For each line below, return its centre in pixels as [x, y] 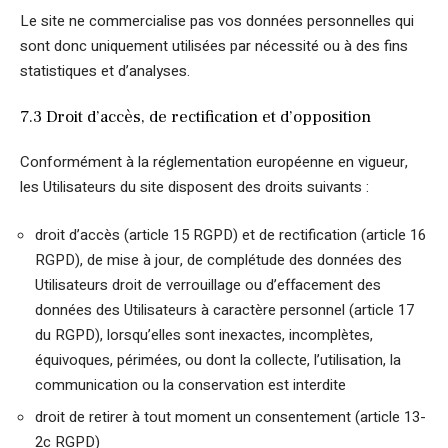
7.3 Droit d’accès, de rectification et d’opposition [195, 116]
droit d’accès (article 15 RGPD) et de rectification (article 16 [230, 234]
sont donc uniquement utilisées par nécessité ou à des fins [214, 46]
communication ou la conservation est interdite [190, 384]
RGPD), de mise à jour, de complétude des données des [218, 259]
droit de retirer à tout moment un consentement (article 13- [230, 417]
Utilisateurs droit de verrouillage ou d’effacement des [208, 284]
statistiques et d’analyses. [105, 71]
